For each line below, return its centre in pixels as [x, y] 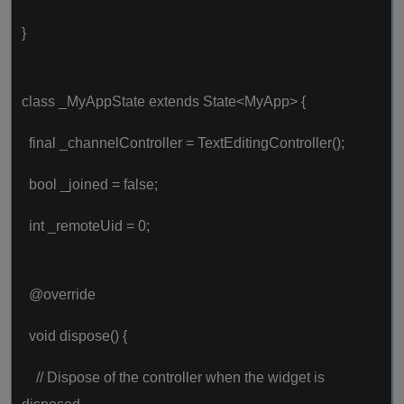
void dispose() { [74, 336]
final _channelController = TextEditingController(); [183, 143]
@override [59, 294]
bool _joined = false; [90, 184]
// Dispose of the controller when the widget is [173, 377]
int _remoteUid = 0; [86, 226]
